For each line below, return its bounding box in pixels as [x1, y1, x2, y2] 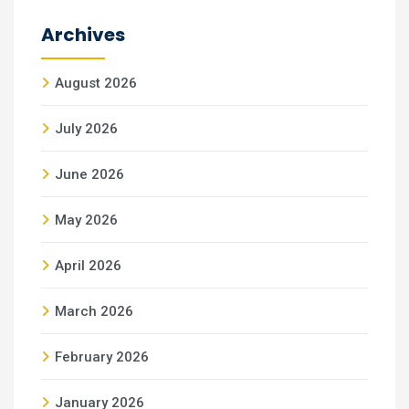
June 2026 [55, 166, 124, 183]
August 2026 [55, 75, 137, 91]
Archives [41, 22, 125, 47]
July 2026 [55, 121, 118, 137]
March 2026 [55, 303, 133, 320]
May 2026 [55, 212, 118, 228]
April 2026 [55, 257, 121, 274]
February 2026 [55, 349, 149, 365]
